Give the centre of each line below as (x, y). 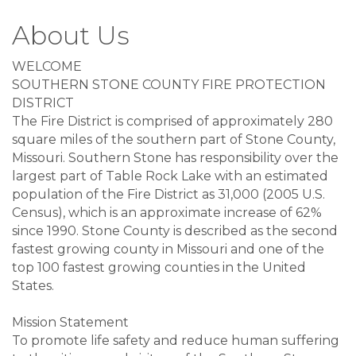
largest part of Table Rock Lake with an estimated (170, 176)
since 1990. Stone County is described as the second (175, 230)
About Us (71, 35)
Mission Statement (70, 322)
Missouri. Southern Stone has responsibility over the (175, 157)
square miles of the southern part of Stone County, (174, 139)
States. (33, 285)
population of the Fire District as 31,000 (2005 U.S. (168, 194)
